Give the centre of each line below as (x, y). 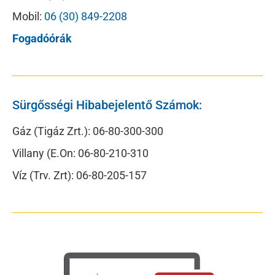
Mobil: (28, 16)
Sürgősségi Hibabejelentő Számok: (107, 105)
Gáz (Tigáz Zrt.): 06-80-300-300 (88, 131)
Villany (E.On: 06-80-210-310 (80, 153)
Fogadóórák (42, 38)
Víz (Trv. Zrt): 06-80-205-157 (79, 175)
